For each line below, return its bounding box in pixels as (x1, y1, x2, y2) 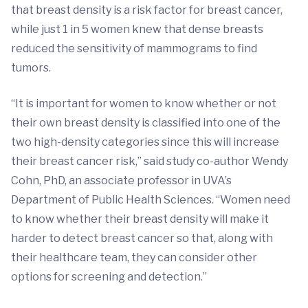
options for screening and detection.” (11, 270, 207, 283)
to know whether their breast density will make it (11, 212, 269, 225)
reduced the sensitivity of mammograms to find (11, 42, 257, 55)
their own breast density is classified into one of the (11, 116, 280, 129)
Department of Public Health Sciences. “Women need (11, 193, 290, 206)
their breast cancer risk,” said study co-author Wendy (11, 155, 288, 168)
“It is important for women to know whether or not (11, 97, 276, 110)
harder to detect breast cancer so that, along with (11, 232, 273, 245)
